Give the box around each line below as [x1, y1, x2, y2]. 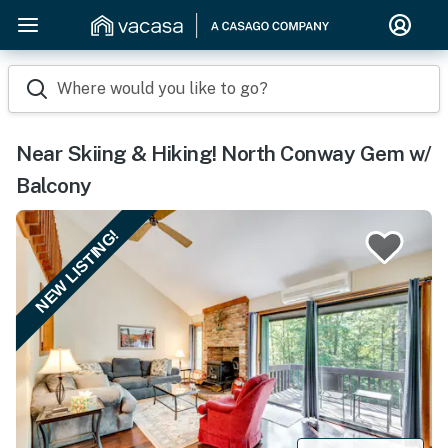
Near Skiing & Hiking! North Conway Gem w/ [16, 141, 432, 166]
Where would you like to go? [57, 79, 268, 98]
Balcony [16, 173, 92, 198]
